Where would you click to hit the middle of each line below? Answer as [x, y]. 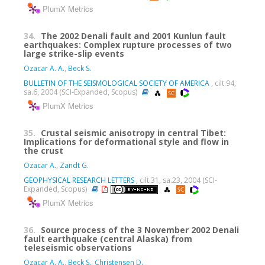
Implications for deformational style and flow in [126, 142]
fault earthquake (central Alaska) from [108, 238]
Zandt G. [74, 166]
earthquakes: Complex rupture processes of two [128, 45]
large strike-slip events [74, 54]
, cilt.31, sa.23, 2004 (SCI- [176, 180]
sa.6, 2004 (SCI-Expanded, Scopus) [81, 92]
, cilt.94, [223, 83]
